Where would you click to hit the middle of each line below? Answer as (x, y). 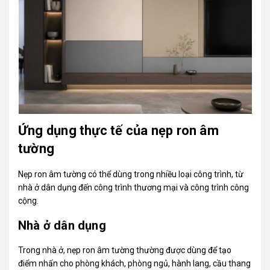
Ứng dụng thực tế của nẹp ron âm (118, 130)
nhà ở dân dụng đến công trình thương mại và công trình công (134, 187)
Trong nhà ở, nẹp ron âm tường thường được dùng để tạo (125, 250)
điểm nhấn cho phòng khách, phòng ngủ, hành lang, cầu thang (135, 263)
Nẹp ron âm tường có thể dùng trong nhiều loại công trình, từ (131, 174)
